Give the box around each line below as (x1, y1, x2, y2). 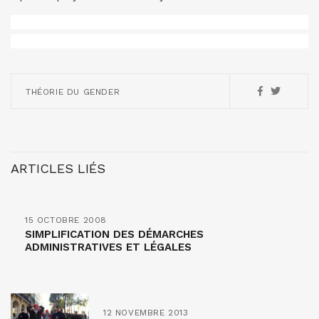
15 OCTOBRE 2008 (25, 215, 107, 225)
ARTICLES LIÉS (11, 161, 105, 176)
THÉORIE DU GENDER (26, 87, 120, 97)
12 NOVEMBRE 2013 (103, 308, 189, 318)
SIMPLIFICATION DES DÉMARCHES (25, 228, 204, 241)
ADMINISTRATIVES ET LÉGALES (25, 241, 192, 253)
